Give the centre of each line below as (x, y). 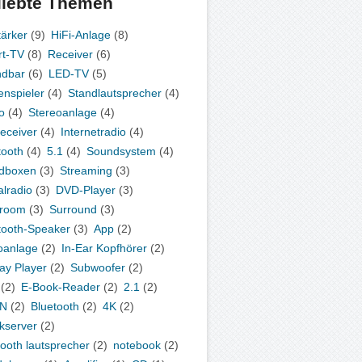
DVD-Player (86, 189)
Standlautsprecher (115, 93)
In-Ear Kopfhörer (105, 248)
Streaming (86, 170)
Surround (74, 209)
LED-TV (69, 73)
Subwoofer (98, 267)
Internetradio (94, 131)
